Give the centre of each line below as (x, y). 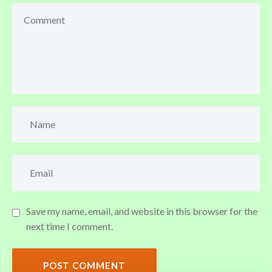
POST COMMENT (84, 265)
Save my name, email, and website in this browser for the (142, 211)
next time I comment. (70, 226)
